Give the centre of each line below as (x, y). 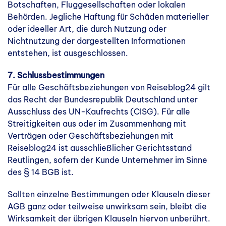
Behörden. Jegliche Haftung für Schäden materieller (108, 17)
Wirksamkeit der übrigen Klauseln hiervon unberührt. (109, 218)
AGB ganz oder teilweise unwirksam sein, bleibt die (107, 206)
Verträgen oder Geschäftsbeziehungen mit (91, 136)
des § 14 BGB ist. (41, 172)
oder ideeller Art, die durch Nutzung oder (87, 29)
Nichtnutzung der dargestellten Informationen (97, 41)
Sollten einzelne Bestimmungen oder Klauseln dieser (109, 194)
